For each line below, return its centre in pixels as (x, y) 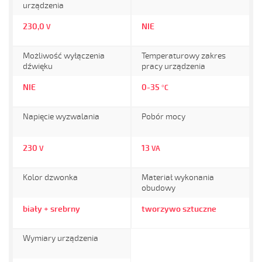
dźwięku (38, 66)
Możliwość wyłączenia (64, 56)
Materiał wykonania (178, 177)
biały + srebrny (51, 209)
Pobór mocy (163, 117)
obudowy (158, 188)
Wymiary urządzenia (61, 238)
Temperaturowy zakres (184, 56)
